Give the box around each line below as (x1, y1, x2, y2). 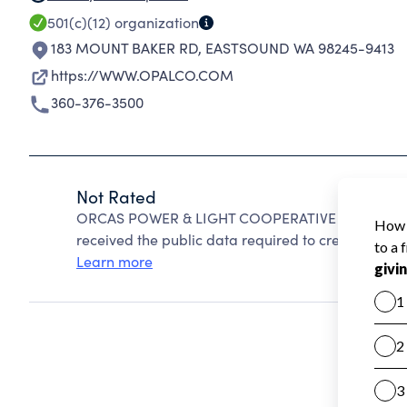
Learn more (76, 252, 153, 271)
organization (111, 13, 199, 32)
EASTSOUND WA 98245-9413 (205, 38, 394, 57)
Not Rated (76, 184, 156, 208)
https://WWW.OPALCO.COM (51, 65, 233, 84)
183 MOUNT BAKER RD (51, 38, 198, 57)
